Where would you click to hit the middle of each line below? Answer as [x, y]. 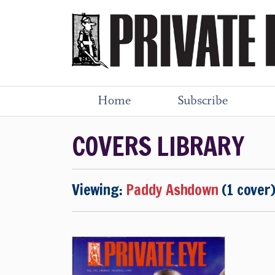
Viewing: [99, 190]
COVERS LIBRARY [158, 146]
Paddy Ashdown [172, 190]
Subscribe [203, 101]
